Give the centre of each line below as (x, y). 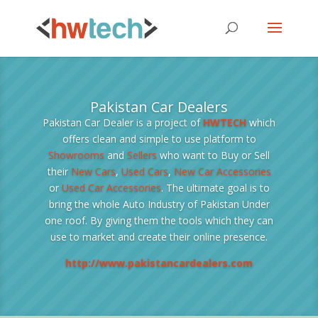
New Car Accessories (222, 172)
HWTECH (225, 123)
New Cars (93, 172)
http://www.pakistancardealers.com (159, 263)
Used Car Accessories (111, 188)
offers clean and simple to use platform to (159, 139)
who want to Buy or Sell (213, 155)
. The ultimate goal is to (215, 188)
